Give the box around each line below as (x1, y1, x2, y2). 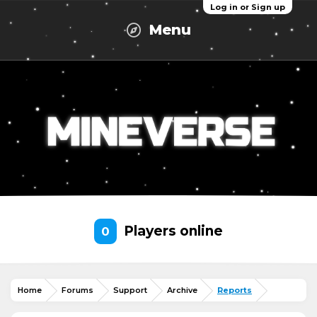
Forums (62, 285, 93, 295)
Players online (120, 223, 223, 239)
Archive (167, 285, 197, 295)
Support (113, 285, 147, 295)
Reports (217, 285, 252, 295)
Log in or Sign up (210, 2, 285, 12)
